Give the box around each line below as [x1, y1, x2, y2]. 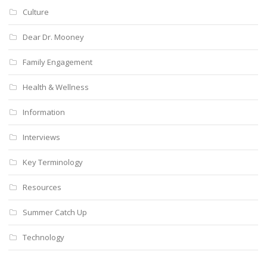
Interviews [23, 132, 60, 143]
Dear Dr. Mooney [23, 32, 84, 43]
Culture [23, 7, 49, 18]
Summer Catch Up [23, 207, 87, 218]
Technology [23, 232, 64, 243]
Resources [23, 182, 61, 193]
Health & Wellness [23, 82, 89, 93]
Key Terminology [23, 157, 83, 168]
